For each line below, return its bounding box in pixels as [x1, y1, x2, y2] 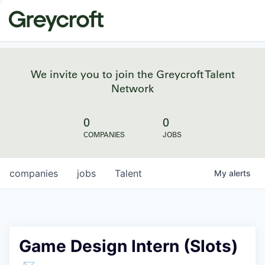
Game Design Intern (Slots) [19, 236, 238, 256]
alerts [229, 168, 251, 178]
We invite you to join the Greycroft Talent [30, 67, 235, 81]
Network [111, 81, 154, 95]
